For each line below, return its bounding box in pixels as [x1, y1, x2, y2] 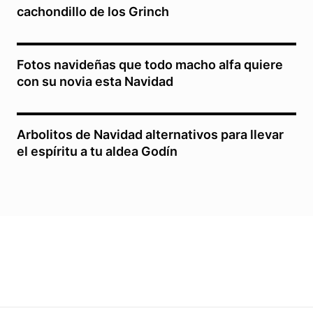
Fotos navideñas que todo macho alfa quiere [17, 57, 283, 72]
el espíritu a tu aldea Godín [17, 143, 177, 159]
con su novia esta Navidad [17, 73, 173, 89]
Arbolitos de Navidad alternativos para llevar [17, 126, 284, 142]
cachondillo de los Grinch [17, 3, 169, 19]
